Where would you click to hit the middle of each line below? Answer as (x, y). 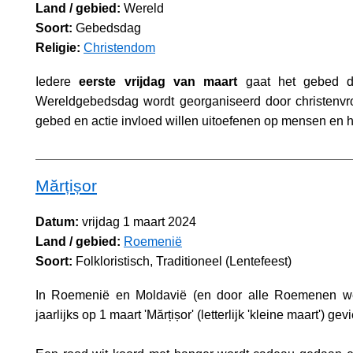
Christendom (119, 48)
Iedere (58, 82)
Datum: (57, 221)
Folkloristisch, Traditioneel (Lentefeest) (182, 261)
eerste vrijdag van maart (158, 82)
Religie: (58, 48)
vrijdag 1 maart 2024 (137, 221)
